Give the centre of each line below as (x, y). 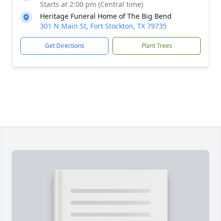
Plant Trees (157, 46)
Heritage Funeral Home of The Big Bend (106, 16)
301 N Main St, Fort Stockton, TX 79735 (103, 26)
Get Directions (64, 46)
